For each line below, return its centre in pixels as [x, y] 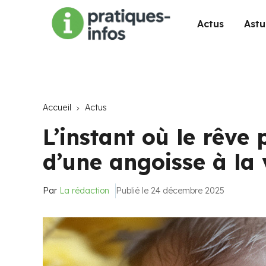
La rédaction [84, 191]
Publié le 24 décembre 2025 [170, 191]
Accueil [57, 107]
